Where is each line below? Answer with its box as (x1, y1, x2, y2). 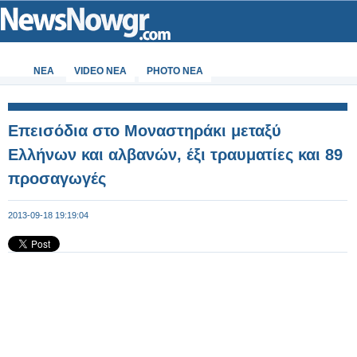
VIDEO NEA (74, 65, 127, 76)
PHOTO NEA (147, 65, 203, 76)
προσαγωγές (8, 170, 106, 187)
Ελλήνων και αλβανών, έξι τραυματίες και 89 (8, 146, 343, 163)
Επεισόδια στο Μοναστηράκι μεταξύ (8, 122, 281, 139)
